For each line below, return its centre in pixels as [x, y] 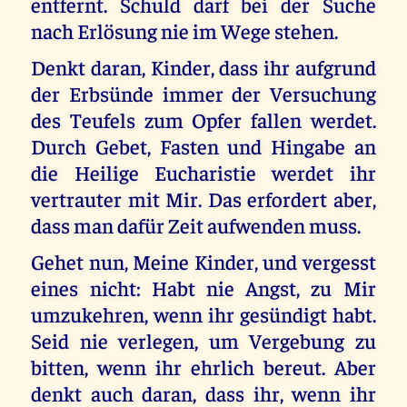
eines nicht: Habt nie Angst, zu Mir [203, 288]
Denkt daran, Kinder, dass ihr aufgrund [203, 66]
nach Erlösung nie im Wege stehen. [185, 30]
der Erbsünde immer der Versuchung [203, 93]
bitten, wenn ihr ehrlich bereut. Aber [203, 367]
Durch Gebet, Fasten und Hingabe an [203, 145]
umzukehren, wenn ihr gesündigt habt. [203, 314]
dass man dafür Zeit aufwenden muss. [196, 224]
